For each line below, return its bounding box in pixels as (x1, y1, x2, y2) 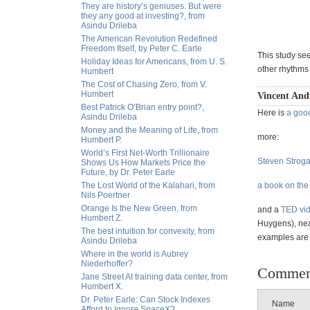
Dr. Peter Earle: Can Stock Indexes (81, 295, 210, 304)
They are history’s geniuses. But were (81, 1, 221, 11)
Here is (257, 108, 286, 118)
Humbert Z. (81, 213, 122, 223)
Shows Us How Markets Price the (81, 158, 206, 167)
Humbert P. (81, 135, 122, 145)
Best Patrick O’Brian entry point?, (81, 102, 204, 112)
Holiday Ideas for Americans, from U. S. (81, 57, 227, 66)
